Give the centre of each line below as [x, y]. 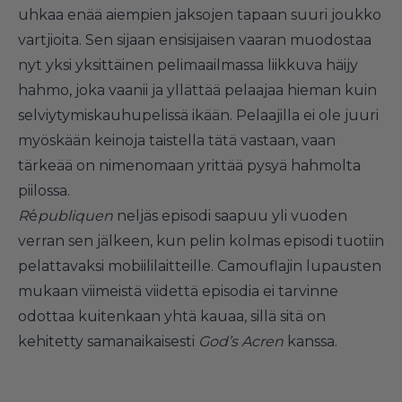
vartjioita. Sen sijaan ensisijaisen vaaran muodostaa [195, 39]
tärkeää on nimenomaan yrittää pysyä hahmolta [189, 165]
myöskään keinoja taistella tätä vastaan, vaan [177, 140]
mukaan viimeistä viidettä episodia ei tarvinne [178, 291]
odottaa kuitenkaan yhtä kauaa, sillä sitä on [172, 316]
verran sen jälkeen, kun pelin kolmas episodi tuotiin [201, 240]
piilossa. [44, 190]
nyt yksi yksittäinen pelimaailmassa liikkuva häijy [188, 65]
